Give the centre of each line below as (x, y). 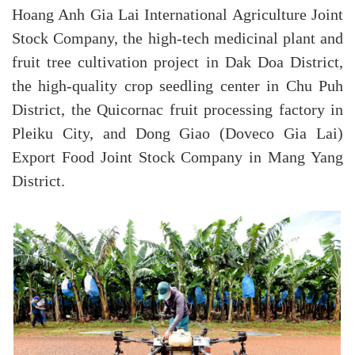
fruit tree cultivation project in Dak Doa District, (177, 62)
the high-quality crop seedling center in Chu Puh (177, 86)
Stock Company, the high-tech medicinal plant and (177, 38)
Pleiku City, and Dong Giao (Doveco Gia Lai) (177, 134)
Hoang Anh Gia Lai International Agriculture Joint (177, 15)
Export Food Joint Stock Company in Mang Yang (177, 157)
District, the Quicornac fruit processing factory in (177, 110)
